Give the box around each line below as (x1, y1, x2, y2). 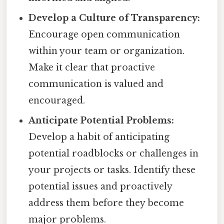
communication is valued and (28, 78, 164, 89)
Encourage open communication (28, 28, 180, 40)
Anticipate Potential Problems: (28, 114, 174, 126)
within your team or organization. (28, 45, 185, 56)
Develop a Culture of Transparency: (28, 12, 200, 23)
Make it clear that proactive (28, 61, 155, 73)
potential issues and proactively (28, 180, 172, 192)
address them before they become (28, 197, 184, 208)
